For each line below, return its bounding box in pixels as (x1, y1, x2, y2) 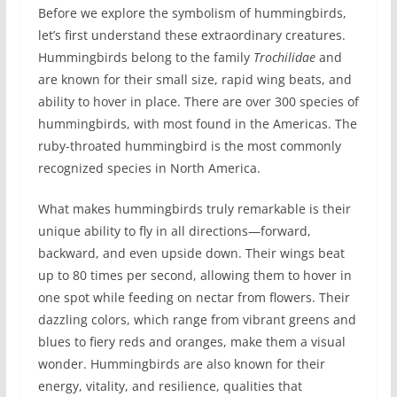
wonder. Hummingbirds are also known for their (37, 354, 325, 372)
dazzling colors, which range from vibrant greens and (37, 310, 356, 328)
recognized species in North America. (37, 159, 261, 176)
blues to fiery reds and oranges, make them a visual (37, 332, 346, 350)
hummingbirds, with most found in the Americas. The (37, 114, 357, 132)
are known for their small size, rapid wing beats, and (37, 70, 352, 88)
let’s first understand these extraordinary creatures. (37, 26, 346, 43)
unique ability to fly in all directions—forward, (37, 222, 311, 239)
